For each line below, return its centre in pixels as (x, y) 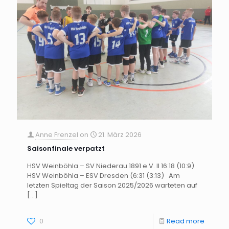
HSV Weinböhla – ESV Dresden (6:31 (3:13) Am (104, 175)
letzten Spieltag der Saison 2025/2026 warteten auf (112, 185)
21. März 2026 (120, 134)
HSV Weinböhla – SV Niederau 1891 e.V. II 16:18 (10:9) (111, 166)
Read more (186, 221)
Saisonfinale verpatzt (66, 148)
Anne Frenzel (57, 134)
